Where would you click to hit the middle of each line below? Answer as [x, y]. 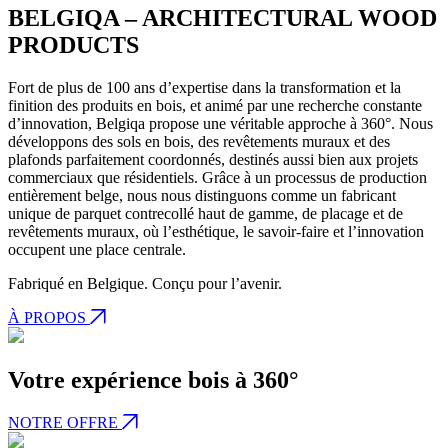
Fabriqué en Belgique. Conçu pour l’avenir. [145, 284]
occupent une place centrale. [97, 250]
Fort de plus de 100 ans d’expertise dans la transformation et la [204, 88]
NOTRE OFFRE [65, 423]
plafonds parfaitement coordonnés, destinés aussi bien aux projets [213, 160]
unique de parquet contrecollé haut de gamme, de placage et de [205, 214]
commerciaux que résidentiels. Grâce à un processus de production [217, 178]
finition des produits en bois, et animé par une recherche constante [215, 106]
